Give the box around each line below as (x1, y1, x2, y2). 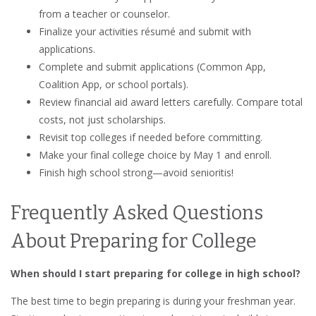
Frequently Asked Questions (11, 202, 263, 225)
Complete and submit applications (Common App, (39, 60, 266, 74)
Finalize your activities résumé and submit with (39, 25, 251, 39)
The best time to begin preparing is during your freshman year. (11, 293, 296, 308)
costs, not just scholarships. (39, 113, 166, 127)
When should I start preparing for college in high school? (11, 266, 300, 280)
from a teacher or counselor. (39, 7, 170, 21)
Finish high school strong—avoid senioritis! (39, 166, 233, 180)
